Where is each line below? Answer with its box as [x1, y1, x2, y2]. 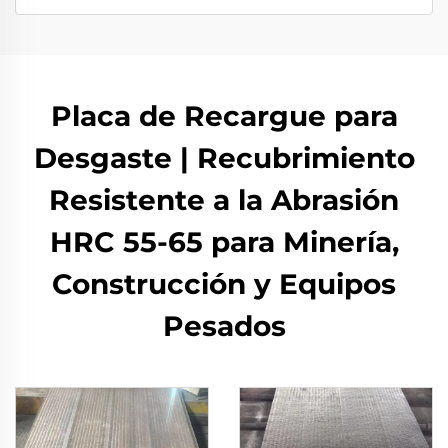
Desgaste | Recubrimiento [33, 141, 415, 175]
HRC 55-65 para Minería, [49, 225, 399, 259]
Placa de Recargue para [50, 99, 398, 133]
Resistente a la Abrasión [49, 183, 399, 217]
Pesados [162, 309, 286, 343]
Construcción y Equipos [52, 267, 396, 301]
